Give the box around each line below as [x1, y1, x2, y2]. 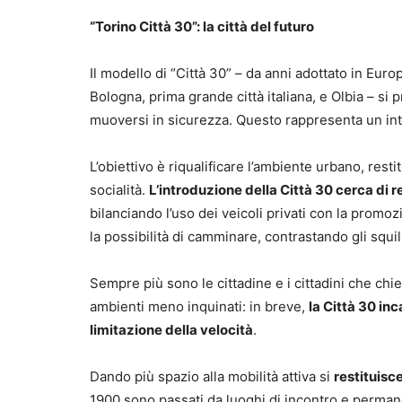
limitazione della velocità [90, 320, 253, 338]
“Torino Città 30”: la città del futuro [90, 17, 314, 35]
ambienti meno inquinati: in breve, [90, 297, 309, 315]
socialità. [90, 180, 149, 198]
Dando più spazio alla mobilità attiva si [90, 367, 334, 385]
